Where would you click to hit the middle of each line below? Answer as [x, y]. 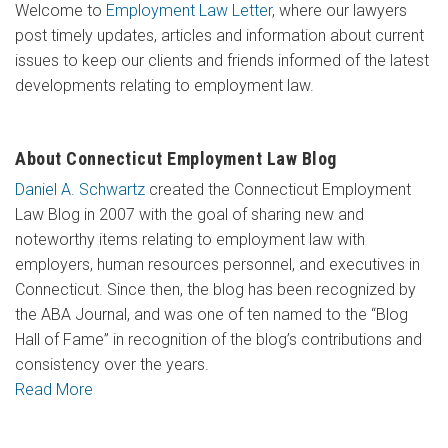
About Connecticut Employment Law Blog [176, 158]
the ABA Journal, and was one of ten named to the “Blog [211, 314]
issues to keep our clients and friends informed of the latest [222, 60]
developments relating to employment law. [164, 85]
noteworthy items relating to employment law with [190, 239]
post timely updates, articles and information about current [219, 35]
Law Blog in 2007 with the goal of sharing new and [189, 214]
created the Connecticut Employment [278, 189]
